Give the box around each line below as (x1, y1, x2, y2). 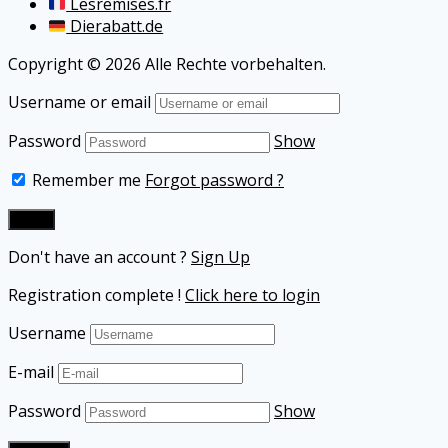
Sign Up (191, 246, 250, 269)
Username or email (8, 91, 151, 114)
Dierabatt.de (66, 15, 164, 38)
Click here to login (185, 284, 320, 307)
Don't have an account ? (8, 246, 191, 269)
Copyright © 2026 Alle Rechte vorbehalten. (8, 53, 326, 76)
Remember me (28, 169, 141, 192)
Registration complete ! (8, 284, 185, 307)
